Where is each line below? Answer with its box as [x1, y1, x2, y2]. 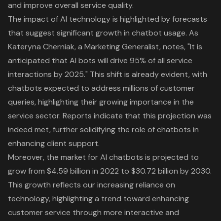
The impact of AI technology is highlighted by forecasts [8, 13, 207, 24]
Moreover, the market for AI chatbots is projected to [8, 151, 199, 162]
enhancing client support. [8, 138, 100, 148]
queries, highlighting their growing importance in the [8, 96, 194, 107]
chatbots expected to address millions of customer [8, 82, 195, 93]
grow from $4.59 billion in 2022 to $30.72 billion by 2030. [8, 165, 212, 176]
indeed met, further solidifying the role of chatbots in [8, 124, 199, 135]
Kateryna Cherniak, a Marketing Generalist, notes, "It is [8, 41, 202, 52]
